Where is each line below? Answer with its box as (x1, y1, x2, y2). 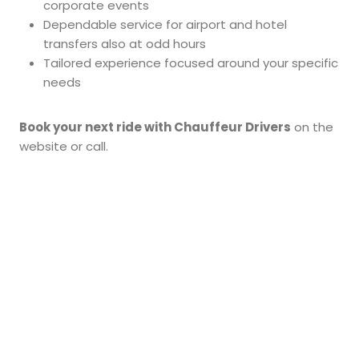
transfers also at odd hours (43, 35, 206, 53)
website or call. (19, 138, 108, 155)
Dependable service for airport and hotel (43, 16, 287, 34)
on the (291, 119, 333, 136)
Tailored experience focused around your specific (43, 54, 338, 72)
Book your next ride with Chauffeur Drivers (19, 119, 291, 136)
